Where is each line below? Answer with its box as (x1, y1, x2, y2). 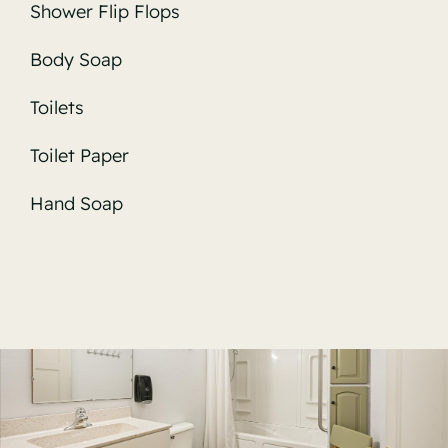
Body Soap (29, 47, 122, 71)
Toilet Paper (29, 143, 129, 167)
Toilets (29, 95, 84, 119)
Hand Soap (29, 191, 123, 215)
